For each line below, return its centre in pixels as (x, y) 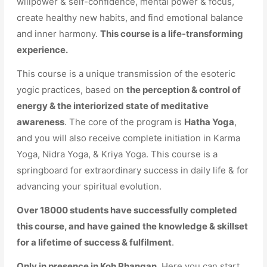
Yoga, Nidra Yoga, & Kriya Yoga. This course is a (117, 154)
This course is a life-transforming (172, 33)
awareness (41, 122)
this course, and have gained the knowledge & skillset (133, 226)
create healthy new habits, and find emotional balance (130, 17)
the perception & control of (184, 89)
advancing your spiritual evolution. (89, 186)
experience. (43, 49)
